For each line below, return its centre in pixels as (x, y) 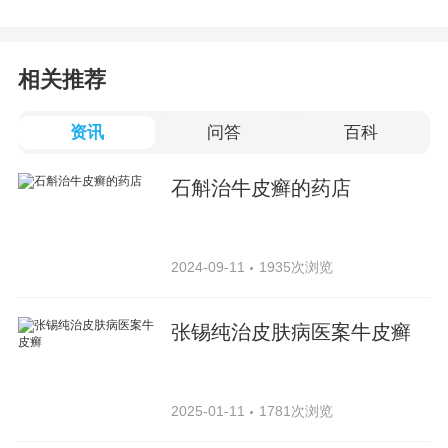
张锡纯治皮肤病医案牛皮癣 (291, 332)
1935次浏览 (295, 267)
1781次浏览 (295, 411)
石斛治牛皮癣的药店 (261, 188)
